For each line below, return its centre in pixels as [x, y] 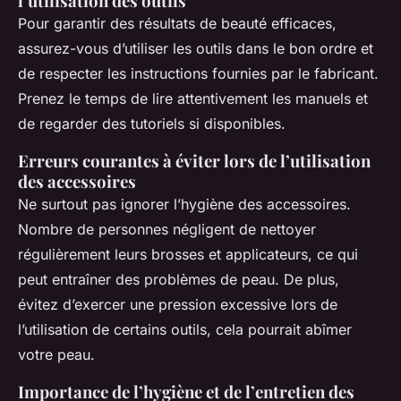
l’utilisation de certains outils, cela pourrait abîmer [185, 329]
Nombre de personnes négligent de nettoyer [167, 229]
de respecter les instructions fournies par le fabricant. [198, 73]
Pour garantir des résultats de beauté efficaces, [177, 23]
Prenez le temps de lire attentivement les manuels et [193, 98]
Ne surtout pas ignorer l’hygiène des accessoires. [184, 204]
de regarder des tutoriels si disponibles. [152, 123]
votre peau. [56, 354]
